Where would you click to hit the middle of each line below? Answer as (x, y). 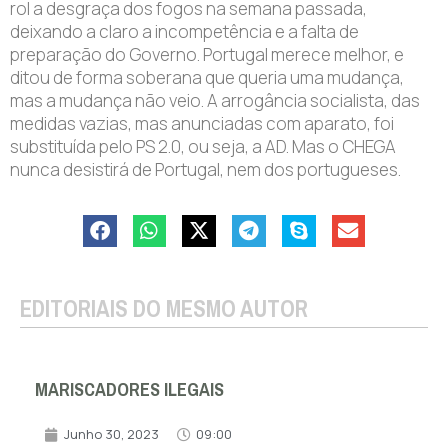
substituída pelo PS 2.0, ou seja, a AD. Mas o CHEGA (203, 146)
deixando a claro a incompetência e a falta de (184, 31)
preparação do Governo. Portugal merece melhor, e (207, 54)
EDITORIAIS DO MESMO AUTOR (164, 308)
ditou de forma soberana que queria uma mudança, (207, 77)
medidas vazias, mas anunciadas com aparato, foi (202, 123)
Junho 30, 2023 (111, 434)
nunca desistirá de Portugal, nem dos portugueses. (205, 169)
